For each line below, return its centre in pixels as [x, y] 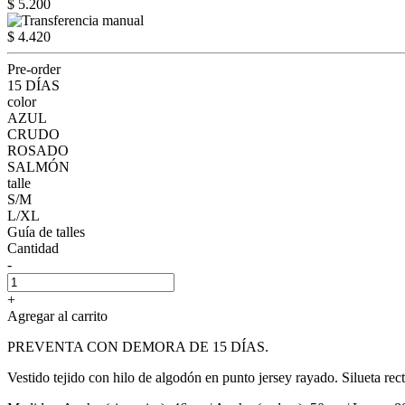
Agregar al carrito [57, 316]
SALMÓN [38, 166]
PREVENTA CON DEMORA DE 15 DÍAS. [138, 346]
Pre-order [34, 69]
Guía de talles [46, 231]
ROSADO [38, 150]
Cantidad [33, 248]
